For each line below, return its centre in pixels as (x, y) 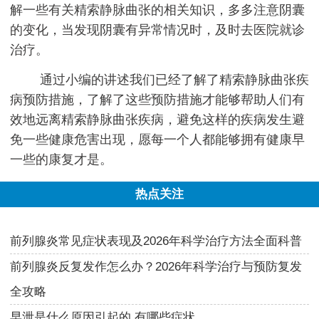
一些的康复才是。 (61, 159)
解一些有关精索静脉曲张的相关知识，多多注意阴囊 (157, 10)
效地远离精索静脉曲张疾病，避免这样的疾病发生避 (157, 119)
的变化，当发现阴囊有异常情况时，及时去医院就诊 (157, 30)
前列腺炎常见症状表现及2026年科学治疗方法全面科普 (156, 241)
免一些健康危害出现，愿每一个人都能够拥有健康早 (157, 139)
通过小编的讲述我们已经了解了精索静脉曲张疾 (174, 79)
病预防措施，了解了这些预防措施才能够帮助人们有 (157, 99)
